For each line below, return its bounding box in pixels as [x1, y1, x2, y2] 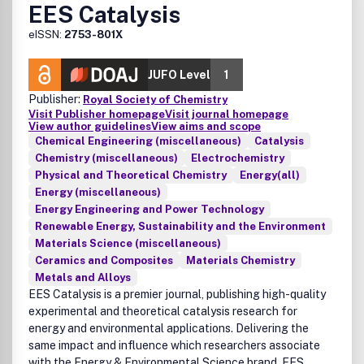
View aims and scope [151, 120, 261, 132]
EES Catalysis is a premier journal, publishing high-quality [28, 288, 326, 301]
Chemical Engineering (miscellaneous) [35, 135, 241, 147]
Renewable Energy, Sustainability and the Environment [35, 220, 326, 232]
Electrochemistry [191, 152, 284, 164]
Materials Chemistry [186, 254, 295, 266]
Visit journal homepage [165, 108, 288, 120]
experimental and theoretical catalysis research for [28, 305, 297, 318]
